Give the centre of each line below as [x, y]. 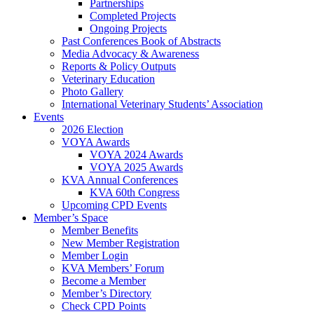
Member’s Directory [107, 293]
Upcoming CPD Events [114, 205]
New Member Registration [121, 243]
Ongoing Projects [128, 28]
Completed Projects [133, 15]
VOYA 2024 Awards [136, 154]
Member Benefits [100, 230]
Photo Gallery [93, 91]
